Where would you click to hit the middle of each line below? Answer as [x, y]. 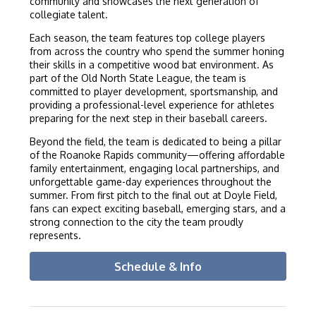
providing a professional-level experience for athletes [152, 105]
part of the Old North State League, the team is [138, 78]
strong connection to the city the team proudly [136, 222]
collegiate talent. [69, 15]
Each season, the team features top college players [147, 38]
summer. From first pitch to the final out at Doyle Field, [153, 195]
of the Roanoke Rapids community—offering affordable [157, 155]
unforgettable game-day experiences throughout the [151, 182]
